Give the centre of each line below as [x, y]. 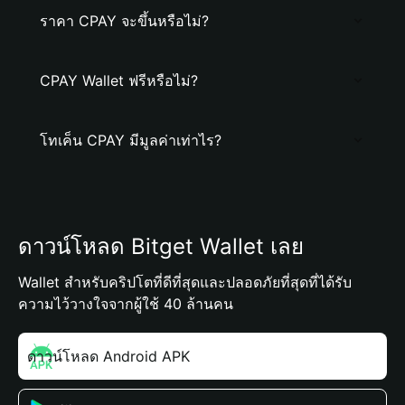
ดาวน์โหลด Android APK [108, 356]
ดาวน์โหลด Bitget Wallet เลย [161, 246]
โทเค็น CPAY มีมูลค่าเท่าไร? [131, 140]
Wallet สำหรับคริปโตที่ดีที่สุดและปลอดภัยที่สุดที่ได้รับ [185, 282]
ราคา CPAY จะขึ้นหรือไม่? [124, 21]
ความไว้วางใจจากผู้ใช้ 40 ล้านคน [126, 304]
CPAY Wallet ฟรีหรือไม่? [119, 80]
